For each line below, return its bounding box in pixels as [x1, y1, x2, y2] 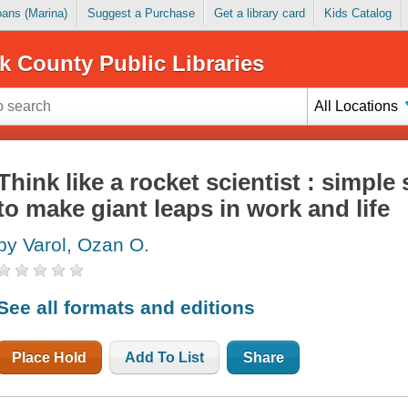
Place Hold [12, 349, 87, 365]
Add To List [125, 349, 205, 365]
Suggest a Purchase [87, 6, 195, 21]
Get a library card [213, 6, 305, 21]
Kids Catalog [323, 6, 392, 21]
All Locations [314, 97, 399, 114]
